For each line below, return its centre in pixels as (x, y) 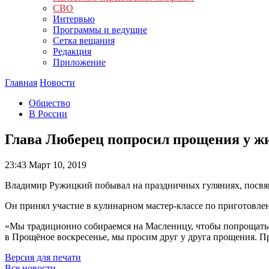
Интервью (74, 19)
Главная (21, 83)
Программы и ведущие (100, 30)
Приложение (79, 62)
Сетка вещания (84, 41)
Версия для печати (43, 257)
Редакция (72, 51)
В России (48, 114)
